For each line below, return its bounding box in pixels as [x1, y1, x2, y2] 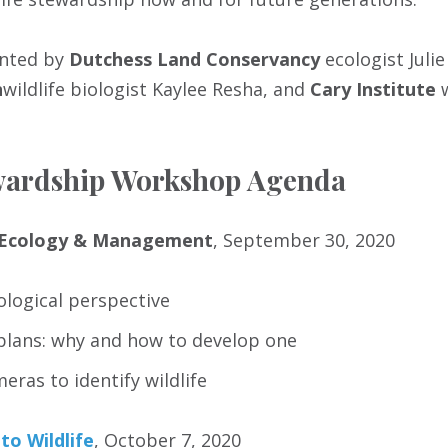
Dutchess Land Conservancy [69, 47, 320, 72]
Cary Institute [310, 77, 441, 102]
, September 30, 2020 [213, 228, 395, 253]
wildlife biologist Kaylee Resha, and [3, 77, 310, 102]
